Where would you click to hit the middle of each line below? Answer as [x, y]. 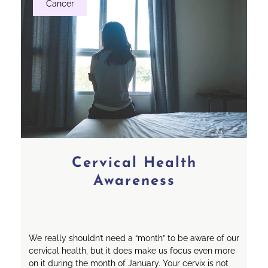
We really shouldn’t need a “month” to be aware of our [134, 238]
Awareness [134, 182]
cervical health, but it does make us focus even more [132, 251]
